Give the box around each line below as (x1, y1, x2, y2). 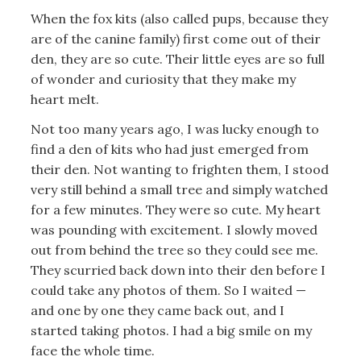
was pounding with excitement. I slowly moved (30, 222, 317, 238)
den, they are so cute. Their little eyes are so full (30, 50, 325, 67)
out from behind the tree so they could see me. (30, 242, 318, 258)
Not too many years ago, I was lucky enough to (30, 121, 319, 137)
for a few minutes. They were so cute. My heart (30, 201, 321, 218)
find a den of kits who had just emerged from (30, 141, 309, 157)
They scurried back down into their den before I (30, 262, 326, 278)
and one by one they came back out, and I (30, 302, 284, 318)
